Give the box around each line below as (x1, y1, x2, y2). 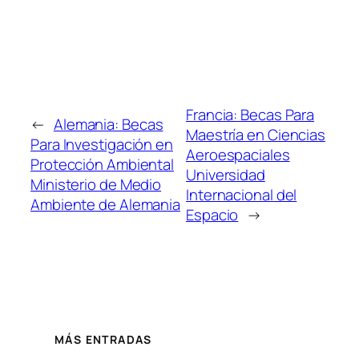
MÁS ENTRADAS (54, 332, 152, 348)
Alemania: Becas (53, 114, 163, 135)
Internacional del (186, 184, 297, 205)
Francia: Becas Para (186, 103, 315, 125)
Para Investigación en (30, 134, 173, 155)
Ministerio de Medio (30, 174, 162, 196)
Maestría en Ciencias (186, 123, 326, 145)
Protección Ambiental (30, 154, 174, 175)
